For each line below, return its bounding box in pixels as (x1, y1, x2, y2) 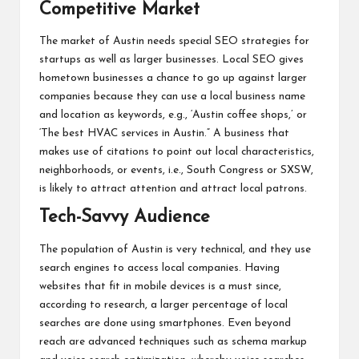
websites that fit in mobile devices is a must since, (39, 280, 281, 292)
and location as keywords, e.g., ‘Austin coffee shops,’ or (39, 110, 307, 121)
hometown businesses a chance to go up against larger (39, 73, 307, 84)
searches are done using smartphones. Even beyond (39, 317, 291, 329)
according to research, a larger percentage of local (39, 299, 288, 310)
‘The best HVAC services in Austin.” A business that (39, 128, 289, 139)
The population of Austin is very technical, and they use (39, 244, 311, 255)
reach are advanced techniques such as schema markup (39, 336, 307, 347)
